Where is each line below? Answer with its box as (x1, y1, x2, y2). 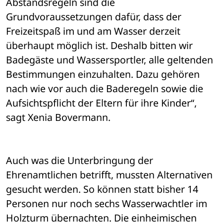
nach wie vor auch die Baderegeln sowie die (6, 82, 203, 96)
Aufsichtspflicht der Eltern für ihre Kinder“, (6, 96, 197, 110)
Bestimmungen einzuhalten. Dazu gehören (6, 67, 200, 81)
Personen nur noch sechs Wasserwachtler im (6, 197, 207, 211)
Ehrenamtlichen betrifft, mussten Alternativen (6, 168, 213, 182)
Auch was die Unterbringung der (6, 154, 153, 167)
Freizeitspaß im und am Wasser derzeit (6, 24, 180, 38)
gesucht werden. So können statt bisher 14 (6, 182, 198, 196)
